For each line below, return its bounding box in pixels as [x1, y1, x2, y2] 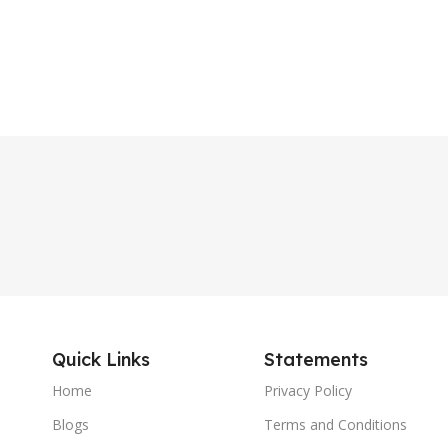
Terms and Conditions [263, 415, 407, 434]
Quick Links [51, 348, 150, 371]
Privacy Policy [263, 381, 352, 400]
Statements [263, 348, 368, 371]
